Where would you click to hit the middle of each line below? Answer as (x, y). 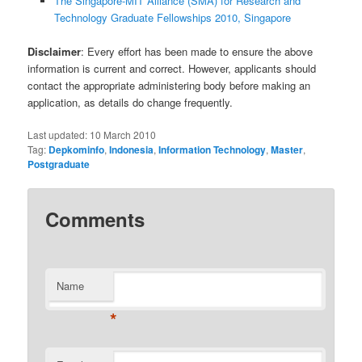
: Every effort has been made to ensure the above (197, 52)
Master (287, 150)
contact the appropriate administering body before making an (169, 86)
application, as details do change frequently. (130, 103)
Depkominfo (77, 150)
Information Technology (213, 150)
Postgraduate (59, 164)
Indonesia (132, 150)
